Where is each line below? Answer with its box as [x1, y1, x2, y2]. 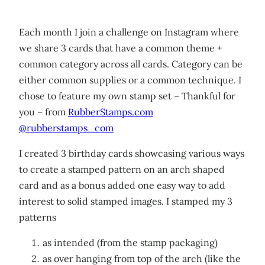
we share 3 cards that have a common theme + [19, 42, 222, 54]
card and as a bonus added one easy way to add [19, 179, 225, 192]
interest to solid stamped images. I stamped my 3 [19, 195, 232, 208]
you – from [19, 106, 68, 118]
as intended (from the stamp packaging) [43, 237, 218, 249]
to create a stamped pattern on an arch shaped [19, 163, 225, 176]
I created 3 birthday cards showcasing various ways [19, 147, 244, 160]
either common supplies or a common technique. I [19, 74, 241, 86]
